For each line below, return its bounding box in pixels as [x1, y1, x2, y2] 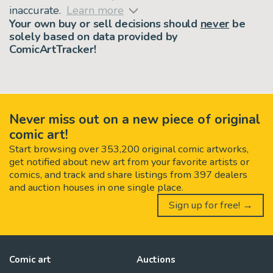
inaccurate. [9, 2, 61, 18]
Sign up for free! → [168, 197, 253, 212]
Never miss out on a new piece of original [9, 110, 260, 129]
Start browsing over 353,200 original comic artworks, [9, 141, 249, 156]
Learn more [66, 2, 124, 18]
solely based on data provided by [9, 29, 179, 44]
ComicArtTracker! [9, 41, 96, 57]
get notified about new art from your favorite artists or [9, 154, 249, 169]
